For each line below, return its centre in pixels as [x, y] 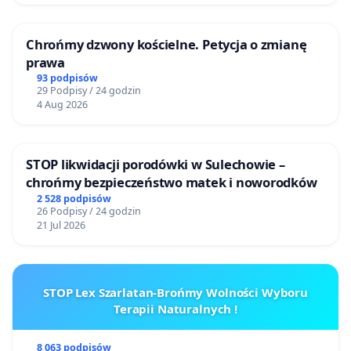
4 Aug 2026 [62, 105]
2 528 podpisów [74, 199]
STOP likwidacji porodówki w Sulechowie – [156, 165]
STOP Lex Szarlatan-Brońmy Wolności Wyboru [175, 293]
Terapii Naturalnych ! [175, 309]
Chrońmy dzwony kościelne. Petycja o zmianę [166, 44]
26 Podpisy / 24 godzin [89, 212]
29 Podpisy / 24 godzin [89, 91]
